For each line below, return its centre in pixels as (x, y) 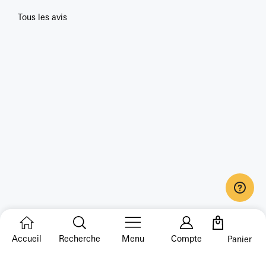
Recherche (80, 238)
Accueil (26, 238)
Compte (186, 238)
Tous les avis (42, 17)
